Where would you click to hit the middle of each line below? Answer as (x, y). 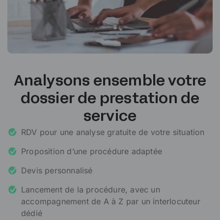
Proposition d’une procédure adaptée (92, 151)
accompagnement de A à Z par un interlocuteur (111, 201)
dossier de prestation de (110, 99)
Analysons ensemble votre (110, 82)
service (110, 117)
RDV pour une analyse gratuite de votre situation (113, 132)
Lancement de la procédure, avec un (91, 189)
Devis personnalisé (57, 170)
